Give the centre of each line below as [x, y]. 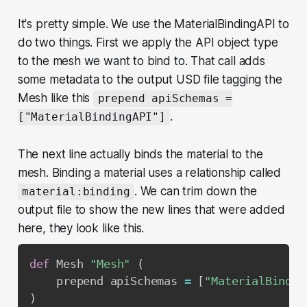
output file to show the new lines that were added [151, 210]
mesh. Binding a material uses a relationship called [149, 173]
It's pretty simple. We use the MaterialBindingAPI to [153, 24]
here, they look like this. [81, 229]
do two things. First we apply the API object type [148, 43]
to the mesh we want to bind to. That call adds [141, 61]
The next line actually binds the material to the [140, 155]
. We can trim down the [196, 192]
